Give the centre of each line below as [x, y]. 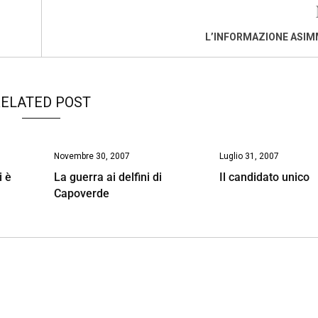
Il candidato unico [265, 177]
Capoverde [81, 193]
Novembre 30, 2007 [92, 156]
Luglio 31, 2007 [250, 156]
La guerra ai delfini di [108, 177]
